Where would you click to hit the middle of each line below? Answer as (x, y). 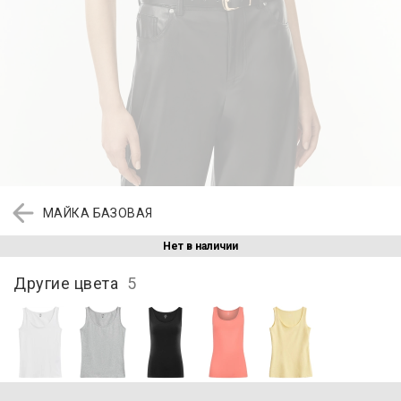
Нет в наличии (200, 246)
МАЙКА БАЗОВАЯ (98, 213)
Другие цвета (70, 283)
